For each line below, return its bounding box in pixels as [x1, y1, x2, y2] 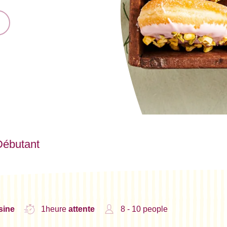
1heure [41, 204, 68, 213]
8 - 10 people [120, 204, 168, 213]
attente [68, 204, 95, 213]
